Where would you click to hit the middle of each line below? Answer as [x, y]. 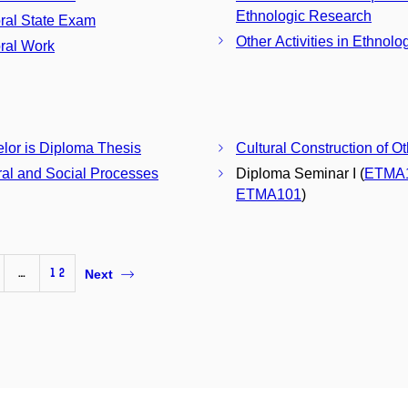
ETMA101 [269, 195]
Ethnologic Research [304, 15]
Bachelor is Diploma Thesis [90, 148]
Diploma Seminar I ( [300, 174]
